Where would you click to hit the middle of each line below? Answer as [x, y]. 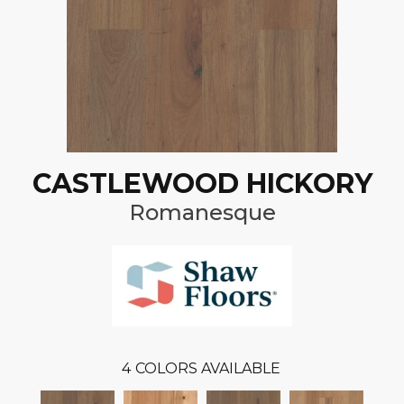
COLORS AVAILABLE [207, 369]
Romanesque [202, 213]
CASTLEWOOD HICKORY [202, 184]
